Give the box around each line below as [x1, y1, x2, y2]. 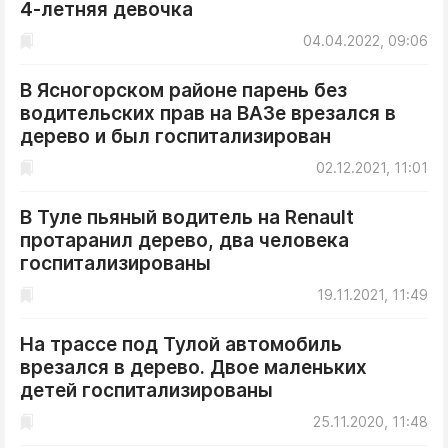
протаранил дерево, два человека [20, 229, 349, 252]
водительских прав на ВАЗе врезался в [20, 102, 396, 125]
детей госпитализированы [20, 379, 273, 402]
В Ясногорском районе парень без [20, 79, 347, 102]
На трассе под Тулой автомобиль [20, 333, 342, 356]
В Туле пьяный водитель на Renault [20, 206, 354, 229]
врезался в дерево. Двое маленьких [20, 356, 367, 379]
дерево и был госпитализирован [20, 125, 331, 148]
